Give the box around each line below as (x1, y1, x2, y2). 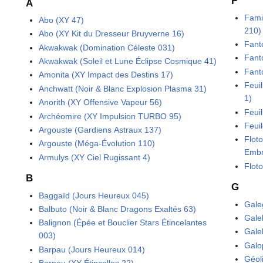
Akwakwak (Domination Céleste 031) (39, 42, 176, 52)
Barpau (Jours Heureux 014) (39, 244, 146, 254)
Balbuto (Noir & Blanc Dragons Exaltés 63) (39, 204, 197, 214)
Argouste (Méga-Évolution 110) (39, 139, 156, 149)
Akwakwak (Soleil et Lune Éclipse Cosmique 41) (39, 56, 217, 66)
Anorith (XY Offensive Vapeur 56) (39, 97, 163, 107)
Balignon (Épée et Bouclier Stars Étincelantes (39, 218, 207, 228)
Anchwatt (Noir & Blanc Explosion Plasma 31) (39, 83, 207, 93)
